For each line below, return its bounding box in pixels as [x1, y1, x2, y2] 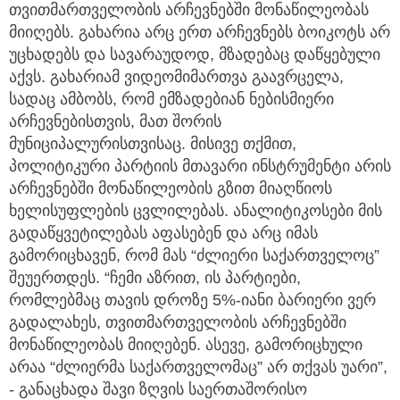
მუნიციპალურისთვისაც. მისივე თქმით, [9, 135, 296, 154]
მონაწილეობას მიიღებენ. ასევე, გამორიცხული [9, 336, 362, 354]
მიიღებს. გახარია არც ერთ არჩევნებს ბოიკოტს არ [9, 23, 390, 42]
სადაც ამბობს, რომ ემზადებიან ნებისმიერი [9, 90, 334, 109]
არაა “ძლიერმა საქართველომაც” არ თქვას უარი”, [9, 358, 387, 377]
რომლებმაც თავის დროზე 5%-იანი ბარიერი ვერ [9, 291, 376, 310]
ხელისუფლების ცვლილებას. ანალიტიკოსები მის [9, 202, 382, 221]
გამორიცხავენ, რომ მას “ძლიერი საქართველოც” [9, 246, 379, 265]
